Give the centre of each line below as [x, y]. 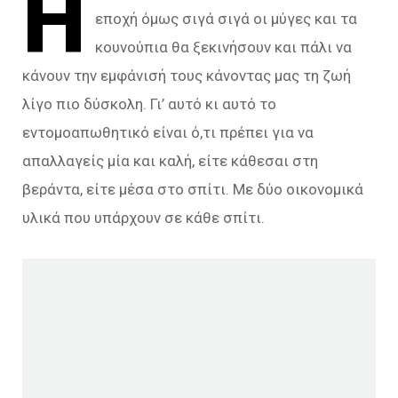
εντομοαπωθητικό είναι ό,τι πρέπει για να [168, 132]
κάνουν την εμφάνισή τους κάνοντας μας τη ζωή [187, 76]
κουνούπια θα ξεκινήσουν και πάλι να [224, 47]
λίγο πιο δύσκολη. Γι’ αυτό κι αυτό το [149, 104]
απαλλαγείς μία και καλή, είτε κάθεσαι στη [170, 161]
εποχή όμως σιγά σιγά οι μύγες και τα [227, 19]
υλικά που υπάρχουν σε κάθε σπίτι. [143, 218]
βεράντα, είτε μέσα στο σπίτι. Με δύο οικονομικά [193, 189]
